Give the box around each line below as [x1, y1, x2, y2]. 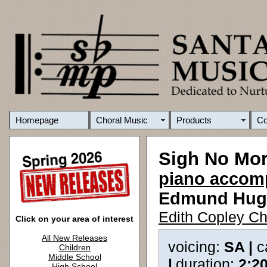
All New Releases [42, 233, 107, 243]
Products [176, 115, 212, 125]
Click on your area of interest [15, 214, 133, 223]
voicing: [168, 238, 224, 255]
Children [58, 243, 91, 252]
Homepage [15, 115, 58, 125]
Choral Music [96, 115, 148, 125]
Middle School [48, 252, 101, 262]
